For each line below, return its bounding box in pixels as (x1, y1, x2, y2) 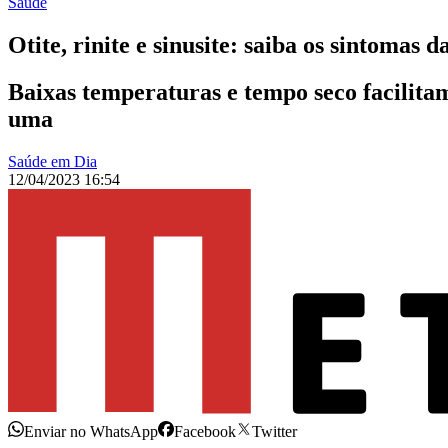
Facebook (174, 423, 236, 441)
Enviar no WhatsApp (24, 423, 158, 441)
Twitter (252, 423, 297, 441)
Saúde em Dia (8, 153, 97, 171)
